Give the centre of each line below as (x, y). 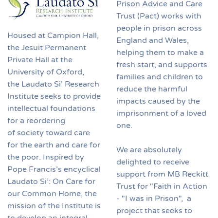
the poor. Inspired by (46, 157)
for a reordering (36, 120)
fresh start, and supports (162, 64)
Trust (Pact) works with (159, 16)
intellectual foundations (51, 108)
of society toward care (49, 133)
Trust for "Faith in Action (162, 186)
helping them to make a (160, 52)
